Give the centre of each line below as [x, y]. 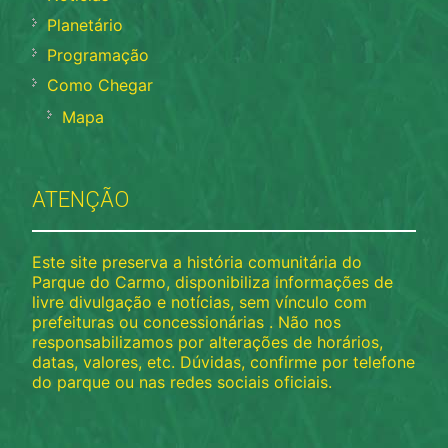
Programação [98, 54]
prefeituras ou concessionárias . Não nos [187, 321]
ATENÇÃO [81, 199]
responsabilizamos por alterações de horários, [208, 341]
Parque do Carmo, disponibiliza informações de [213, 281]
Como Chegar [100, 84]
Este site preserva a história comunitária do [197, 261]
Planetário [85, 24]
